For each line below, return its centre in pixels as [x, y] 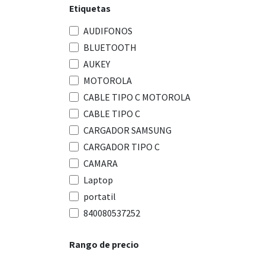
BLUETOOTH [110, 47]
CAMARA [101, 163]
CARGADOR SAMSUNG [127, 130]
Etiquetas [90, 9]
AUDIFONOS [108, 31]
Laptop [98, 180]
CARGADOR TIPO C [122, 147]
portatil [100, 196]
